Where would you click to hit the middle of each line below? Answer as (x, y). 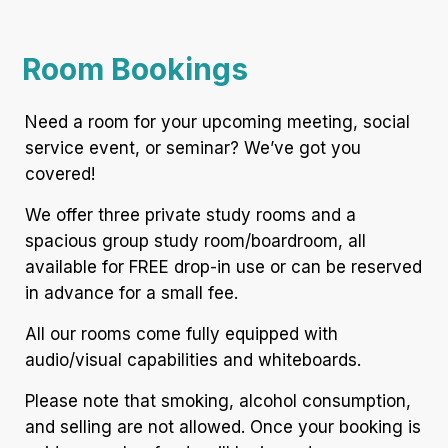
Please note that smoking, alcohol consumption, (218, 401)
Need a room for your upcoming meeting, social (217, 122)
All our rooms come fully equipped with (181, 334)
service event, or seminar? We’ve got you (193, 148)
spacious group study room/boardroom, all (195, 241)
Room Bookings (135, 69)
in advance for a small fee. (131, 293)
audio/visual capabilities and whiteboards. (193, 360)
